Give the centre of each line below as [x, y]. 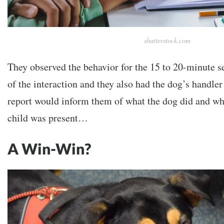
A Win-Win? [49, 149]
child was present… [48, 118]
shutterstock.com [167, 40]
